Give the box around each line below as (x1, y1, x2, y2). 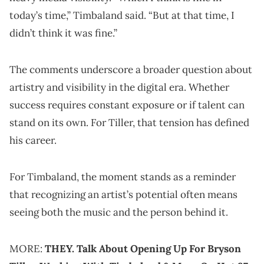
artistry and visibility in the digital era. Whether (9, 81, 229, 94)
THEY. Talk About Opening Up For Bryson (45, 242, 241, 256)
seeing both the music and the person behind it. (9, 206, 228, 219)
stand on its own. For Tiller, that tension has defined (9, 116, 249, 130)
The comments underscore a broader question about (9, 63, 252, 77)
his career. (9, 134, 59, 147)
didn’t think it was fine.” (9, 27, 117, 40)
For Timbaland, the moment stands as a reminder (9, 170, 236, 184)
